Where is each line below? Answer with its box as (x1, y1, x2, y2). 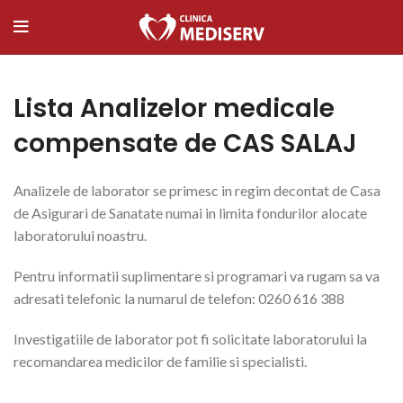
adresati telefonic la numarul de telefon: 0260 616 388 (13, 290, 345, 307)
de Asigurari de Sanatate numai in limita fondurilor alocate (13, 204, 367, 221)
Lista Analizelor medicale (13, 91, 335, 126)
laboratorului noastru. (13, 227, 147, 244)
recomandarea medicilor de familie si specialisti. (13, 353, 307, 370)
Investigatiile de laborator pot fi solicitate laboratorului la (13, 330, 367, 347)
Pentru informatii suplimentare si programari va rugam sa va (13, 267, 380, 284)
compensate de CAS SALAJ (13, 126, 357, 161)
